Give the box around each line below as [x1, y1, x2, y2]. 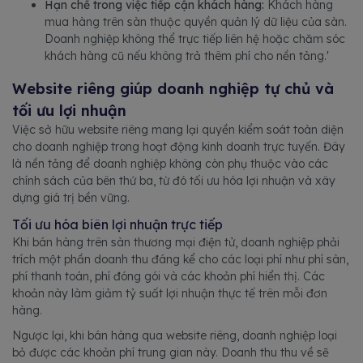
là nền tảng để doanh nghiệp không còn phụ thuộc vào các [12, 156, 328, 172]
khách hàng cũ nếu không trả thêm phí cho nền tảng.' [45, 49, 329, 64]
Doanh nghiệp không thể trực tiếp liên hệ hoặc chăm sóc [45, 32, 345, 47]
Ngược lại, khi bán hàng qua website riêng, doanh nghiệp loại [12, 328, 337, 344]
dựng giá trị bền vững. [12, 190, 130, 206]
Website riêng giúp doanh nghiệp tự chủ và [12, 79, 334, 99]
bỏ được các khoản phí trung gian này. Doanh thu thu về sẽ [12, 345, 329, 361]
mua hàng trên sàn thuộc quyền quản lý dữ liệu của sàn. [45, 15, 347, 30]
